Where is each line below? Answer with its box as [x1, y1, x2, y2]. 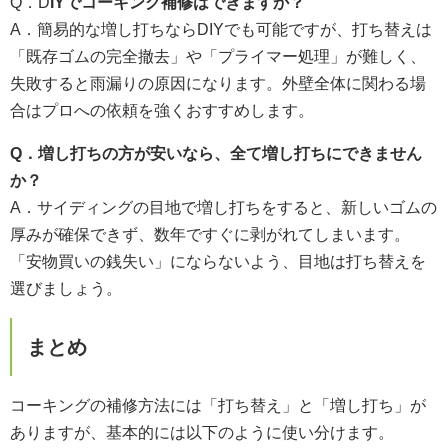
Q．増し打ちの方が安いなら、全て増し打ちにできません [10, 144, 422, 162]
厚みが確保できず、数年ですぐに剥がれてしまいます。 [10, 225, 410, 243]
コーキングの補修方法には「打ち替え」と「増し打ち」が [10, 396, 426, 414]
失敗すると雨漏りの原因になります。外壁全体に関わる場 [10, 74, 426, 92]
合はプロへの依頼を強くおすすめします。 [10, 101, 314, 119]
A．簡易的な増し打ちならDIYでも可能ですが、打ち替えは [10, 20, 432, 38]
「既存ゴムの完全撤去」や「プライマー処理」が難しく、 [10, 47, 426, 65]
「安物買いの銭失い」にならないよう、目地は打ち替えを [10, 252, 426, 270]
